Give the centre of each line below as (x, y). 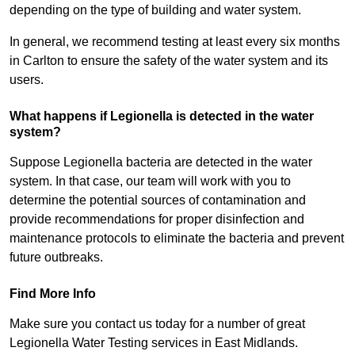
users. (27, 80)
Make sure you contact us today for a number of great (157, 324)
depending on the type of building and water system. (157, 10)
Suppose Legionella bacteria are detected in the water (161, 162)
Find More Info (53, 294)
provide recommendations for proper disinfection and (157, 219)
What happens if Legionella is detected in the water (162, 116)
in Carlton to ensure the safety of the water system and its (169, 61)
